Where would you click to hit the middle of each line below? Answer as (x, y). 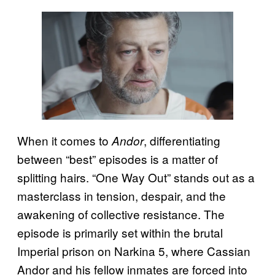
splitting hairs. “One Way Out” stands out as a (136, 177)
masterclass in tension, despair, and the (122, 195)
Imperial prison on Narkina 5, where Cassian (134, 250)
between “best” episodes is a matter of (118, 158)
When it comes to (64, 140)
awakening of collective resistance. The (121, 214)
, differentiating (182, 140)
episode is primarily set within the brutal (120, 232)
